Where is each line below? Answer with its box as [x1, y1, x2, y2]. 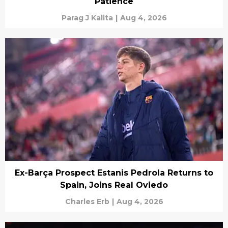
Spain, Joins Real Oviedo [60, 180, 168, 190]
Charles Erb [65, 196, 109, 206]
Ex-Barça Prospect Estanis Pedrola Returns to [15, 167, 213, 178]
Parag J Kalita [61, 13, 113, 22]
